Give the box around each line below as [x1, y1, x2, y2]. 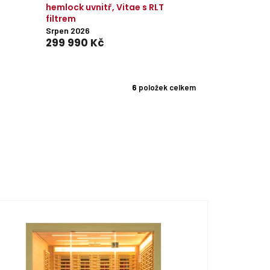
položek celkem [137, 83, 196, 93]
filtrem [45, 12, 76, 25]
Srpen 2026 [45, 25, 90, 36]
